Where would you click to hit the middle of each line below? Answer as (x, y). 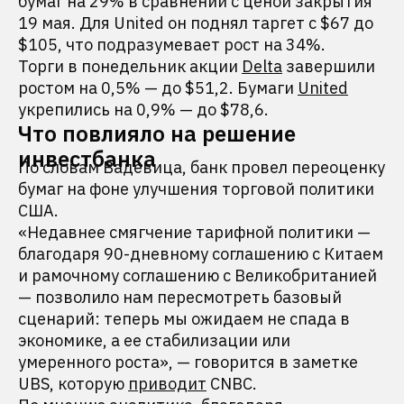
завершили (329, 66)
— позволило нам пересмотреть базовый (180, 297)
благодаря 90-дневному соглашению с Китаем (201, 254)
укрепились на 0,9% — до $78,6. (143, 110)
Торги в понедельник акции (130, 66)
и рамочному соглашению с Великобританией (197, 275)
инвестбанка (87, 159)
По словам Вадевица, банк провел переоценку (202, 167)
